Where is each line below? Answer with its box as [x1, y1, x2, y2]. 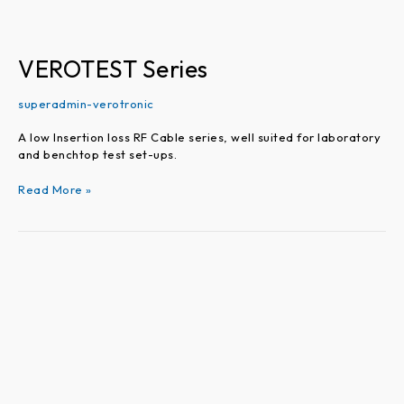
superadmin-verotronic [18, 96, 154, 111]
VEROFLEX [17, 255, 79, 271]
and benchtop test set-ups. [18, 147, 177, 162]
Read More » [18, 181, 92, 197]
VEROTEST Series [18, 53, 208, 84]
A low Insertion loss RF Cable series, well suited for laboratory [18, 130, 381, 145]
